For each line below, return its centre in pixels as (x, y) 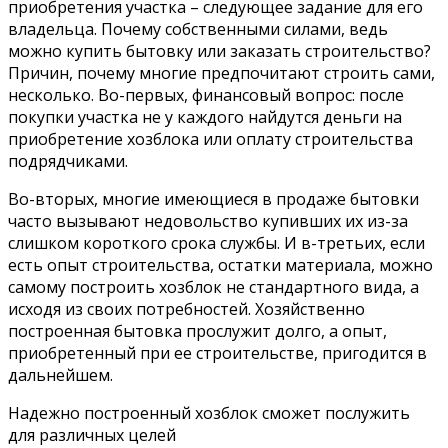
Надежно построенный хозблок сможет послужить (209, 412)
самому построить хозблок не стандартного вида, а (213, 286)
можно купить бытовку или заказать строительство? (219, 50)
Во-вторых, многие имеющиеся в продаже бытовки (213, 198)
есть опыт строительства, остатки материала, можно (220, 264)
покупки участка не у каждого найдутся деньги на (205, 116)
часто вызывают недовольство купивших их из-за (208, 220)
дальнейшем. (60, 374)
